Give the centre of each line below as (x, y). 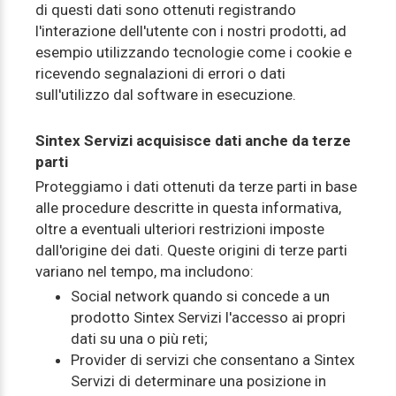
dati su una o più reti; (139, 339)
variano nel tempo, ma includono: (145, 271)
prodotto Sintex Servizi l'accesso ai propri (208, 317)
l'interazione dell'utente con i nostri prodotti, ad (191, 31)
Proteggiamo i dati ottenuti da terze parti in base (196, 187)
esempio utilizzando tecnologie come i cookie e (194, 52)
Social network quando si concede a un (200, 296)
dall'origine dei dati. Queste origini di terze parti (191, 250)
